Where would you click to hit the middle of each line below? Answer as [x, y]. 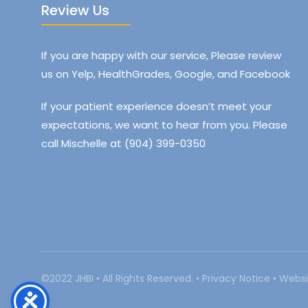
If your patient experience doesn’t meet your [156, 107]
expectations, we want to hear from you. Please [164, 125]
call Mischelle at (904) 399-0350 [123, 144]
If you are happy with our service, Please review [161, 56]
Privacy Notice [236, 279]
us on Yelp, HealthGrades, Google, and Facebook [166, 74]
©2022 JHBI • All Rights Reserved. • [122, 279]
